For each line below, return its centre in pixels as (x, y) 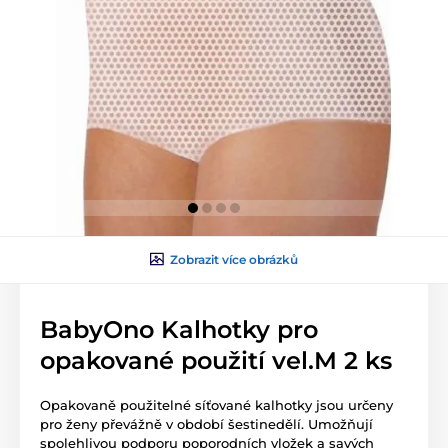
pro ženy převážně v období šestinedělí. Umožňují (206, 423)
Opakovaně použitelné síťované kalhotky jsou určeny (216, 404)
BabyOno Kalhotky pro (179, 329)
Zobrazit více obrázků (234, 259)
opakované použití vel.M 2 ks (216, 360)
